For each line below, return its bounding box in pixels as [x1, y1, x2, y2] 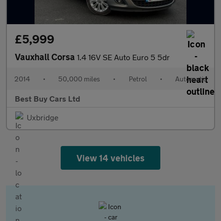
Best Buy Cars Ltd [15, 94, 80, 103]
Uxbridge [27, 112, 59, 122]
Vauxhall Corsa [15, 51, 77, 62]
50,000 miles [58, 74, 101, 83]
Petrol [128, 74, 147, 83]
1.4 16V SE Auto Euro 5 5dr [77, 52, 170, 62]
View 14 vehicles [76, 152, 145, 163]
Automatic [175, 74, 207, 83]
